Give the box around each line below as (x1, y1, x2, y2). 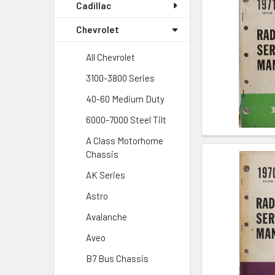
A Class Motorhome (86, 135, 163, 146)
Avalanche (86, 211, 127, 222)
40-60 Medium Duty (86, 93, 165, 104)
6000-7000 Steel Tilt (86, 114, 166, 125)
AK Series (86, 169, 125, 180)
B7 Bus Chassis (86, 253, 149, 264)
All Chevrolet (86, 52, 135, 63)
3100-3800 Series (86, 72, 155, 83)
